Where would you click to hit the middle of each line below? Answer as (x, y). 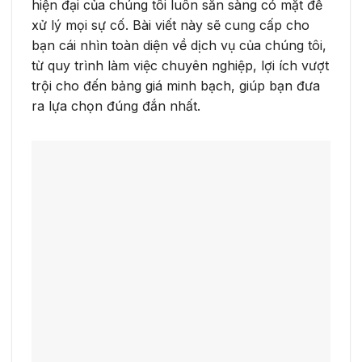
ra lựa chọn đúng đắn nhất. (116, 105)
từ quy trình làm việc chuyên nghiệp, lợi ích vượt (180, 65)
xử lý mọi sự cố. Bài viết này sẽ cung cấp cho (170, 25)
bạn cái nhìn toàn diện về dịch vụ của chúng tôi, (179, 45)
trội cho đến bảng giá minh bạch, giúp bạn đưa (176, 85)
